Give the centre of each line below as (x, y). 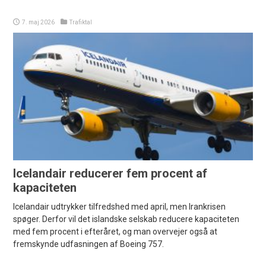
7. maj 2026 (39, 22)
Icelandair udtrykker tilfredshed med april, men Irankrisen (120, 206)
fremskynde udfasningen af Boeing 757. (89, 244)
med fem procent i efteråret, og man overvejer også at (115, 231)
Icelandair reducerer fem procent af (110, 173)
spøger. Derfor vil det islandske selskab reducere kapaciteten (126, 219)
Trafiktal (81, 22)
